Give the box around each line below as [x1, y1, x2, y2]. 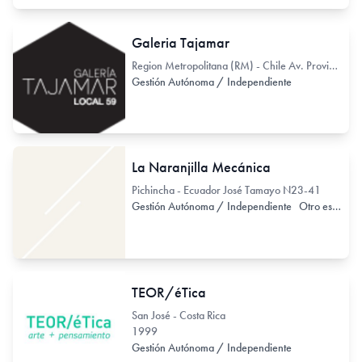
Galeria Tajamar [131, 32, 229, 52]
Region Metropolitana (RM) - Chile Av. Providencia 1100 [328, 57, 338, 73]
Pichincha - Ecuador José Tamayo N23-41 [131, 183, 321, 198]
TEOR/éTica [131, 282, 206, 301]
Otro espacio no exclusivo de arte [298, 199, 332, 214]
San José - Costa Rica [131, 307, 225, 322]
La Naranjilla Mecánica [131, 158, 271, 177]
